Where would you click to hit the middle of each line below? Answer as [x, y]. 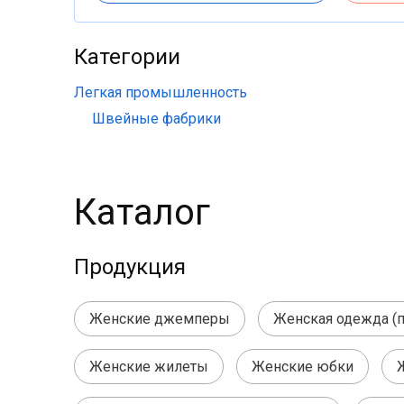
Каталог [142, 212]
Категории [127, 57]
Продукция [130, 267]
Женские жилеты [149, 367]
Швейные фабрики [156, 119]
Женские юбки [303, 367]
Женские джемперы [160, 319]
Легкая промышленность [161, 92]
